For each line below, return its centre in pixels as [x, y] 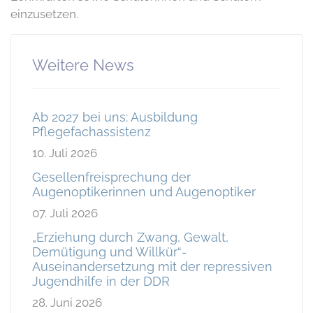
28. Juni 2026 [67, 302]
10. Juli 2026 [65, 153]
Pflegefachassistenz [92, 131]
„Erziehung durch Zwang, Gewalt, [130, 237]
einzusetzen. [44, 14]
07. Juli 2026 [65, 213]
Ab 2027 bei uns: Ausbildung [115, 117]
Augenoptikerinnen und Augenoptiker [144, 191]
